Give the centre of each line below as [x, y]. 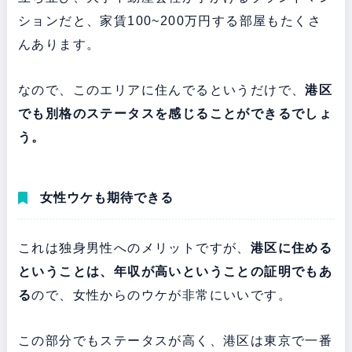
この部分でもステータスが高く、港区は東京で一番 [175, 340]
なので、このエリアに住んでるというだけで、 [161, 90]
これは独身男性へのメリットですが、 [134, 247]
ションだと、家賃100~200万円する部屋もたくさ [169, 20]
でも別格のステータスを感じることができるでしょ [175, 113]
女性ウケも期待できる [106, 197]
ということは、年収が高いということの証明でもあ [175, 271]
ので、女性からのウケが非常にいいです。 [161, 295]
